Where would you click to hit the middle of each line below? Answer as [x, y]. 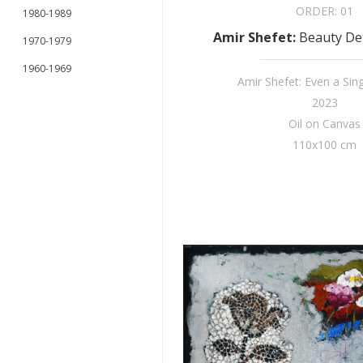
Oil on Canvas [325, 123]
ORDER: [318, 11]
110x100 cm [325, 144]
